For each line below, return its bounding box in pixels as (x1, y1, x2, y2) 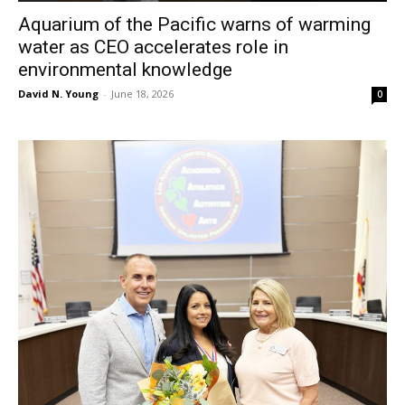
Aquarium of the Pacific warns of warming (18, 14, 371, 36)
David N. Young (18, 87, 99, 101)
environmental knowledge (18, 59, 232, 81)
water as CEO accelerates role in (18, 36, 288, 59)
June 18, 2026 (111, 87, 174, 101)
